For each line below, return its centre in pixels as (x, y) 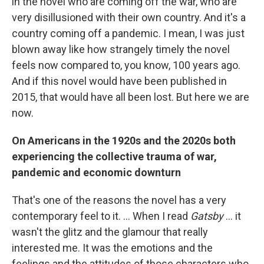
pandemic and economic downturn (96, 172)
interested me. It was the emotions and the (112, 247)
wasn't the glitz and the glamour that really (110, 232)
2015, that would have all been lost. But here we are (131, 97)
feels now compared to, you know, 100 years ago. (126, 65)
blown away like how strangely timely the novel (121, 49)
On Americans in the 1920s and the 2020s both (124, 140)
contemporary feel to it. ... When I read (101, 216)
